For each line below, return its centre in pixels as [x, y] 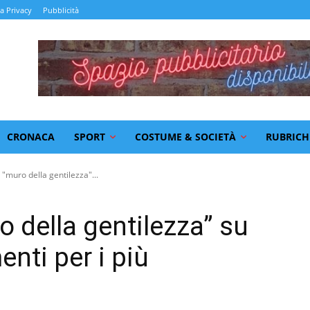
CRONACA [31, 136]
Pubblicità [61, 10]
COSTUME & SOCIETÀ [185, 136]
